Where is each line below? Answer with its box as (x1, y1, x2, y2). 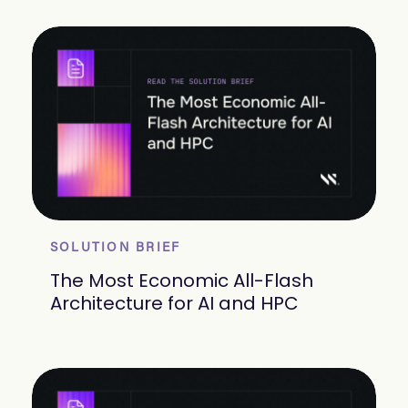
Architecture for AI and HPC (50, 290, 299, 316)
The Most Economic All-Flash (50, 267, 313, 293)
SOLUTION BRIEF (50, 241, 181, 255)
